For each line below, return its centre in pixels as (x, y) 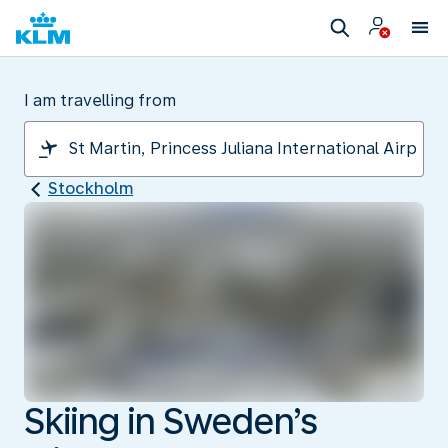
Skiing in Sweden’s (171, 421)
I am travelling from (100, 100)
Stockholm (90, 188)
